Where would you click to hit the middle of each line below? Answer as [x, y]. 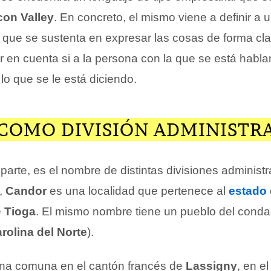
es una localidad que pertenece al [138, 191]
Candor [26, 191]
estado [248, 191]
